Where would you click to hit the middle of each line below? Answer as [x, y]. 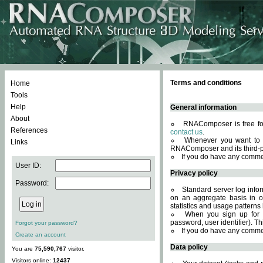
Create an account [41, 235]
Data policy [189, 247]
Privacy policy [194, 173]
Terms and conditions [206, 83]
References [29, 130]
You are [23, 249]
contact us [186, 132]
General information [203, 107]
